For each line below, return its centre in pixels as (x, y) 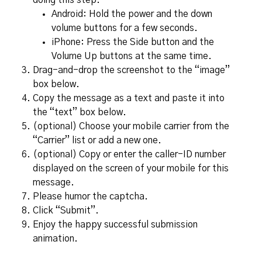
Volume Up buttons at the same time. (132, 56)
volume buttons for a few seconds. (125, 28)
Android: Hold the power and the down (132, 14)
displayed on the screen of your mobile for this (131, 168)
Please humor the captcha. (90, 196)
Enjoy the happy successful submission (115, 225)
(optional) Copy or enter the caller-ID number (129, 154)
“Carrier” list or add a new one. (97, 140)
